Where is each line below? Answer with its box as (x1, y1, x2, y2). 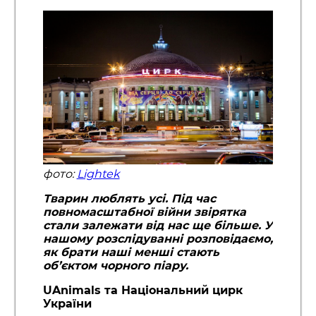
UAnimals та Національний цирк (42, 283, 243, 297)
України (42, 296, 92, 310)
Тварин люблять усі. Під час (42, 191, 216, 205)
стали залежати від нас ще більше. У (42, 218, 273, 232)
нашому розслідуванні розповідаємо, (42, 231, 273, 245)
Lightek (76, 166, 120, 181)
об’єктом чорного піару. (42, 258, 188, 272)
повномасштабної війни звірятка (42, 205, 246, 219)
